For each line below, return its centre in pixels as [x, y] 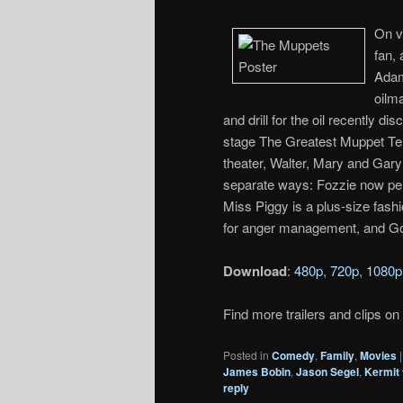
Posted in [246, 354]
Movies [378, 355]
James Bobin [257, 371]
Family [337, 355]
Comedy [293, 355]
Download [255, 271]
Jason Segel [327, 371]
